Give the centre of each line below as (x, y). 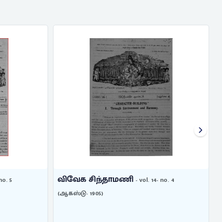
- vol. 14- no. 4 (154, 180)
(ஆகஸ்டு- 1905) (80, 193)
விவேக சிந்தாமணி (95, 179)
